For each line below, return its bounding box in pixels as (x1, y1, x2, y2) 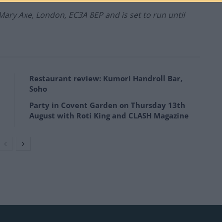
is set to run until (121, 9, 185, 21)
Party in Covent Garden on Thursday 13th (29, 100, 185, 111)
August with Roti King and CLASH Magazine (29, 111, 189, 121)
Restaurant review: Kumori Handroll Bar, (29, 73, 182, 84)
